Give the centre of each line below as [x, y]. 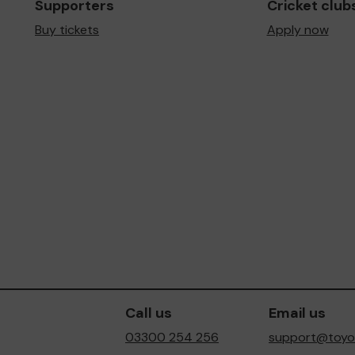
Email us [297, 313]
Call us [149, 313]
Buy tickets [67, 29]
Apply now [298, 29]
